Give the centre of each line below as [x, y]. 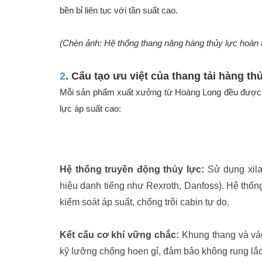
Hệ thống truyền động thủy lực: [132, 170]
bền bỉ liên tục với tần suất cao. [119, 11]
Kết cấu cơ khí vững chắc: [120, 235]
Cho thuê [55, 165]
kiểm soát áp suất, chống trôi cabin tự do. [144, 202]
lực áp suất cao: [90, 109]
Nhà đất [53, 141]
